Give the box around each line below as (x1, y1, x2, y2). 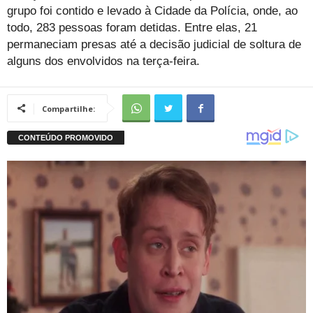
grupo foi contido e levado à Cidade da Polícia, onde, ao (7, 3, 298, 17)
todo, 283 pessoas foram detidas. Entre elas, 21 (7, 20, 257, 34)
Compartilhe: (42, 103, 95, 114)
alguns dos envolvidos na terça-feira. (7, 54, 200, 68)
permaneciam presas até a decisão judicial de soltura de (7, 37, 301, 51)
